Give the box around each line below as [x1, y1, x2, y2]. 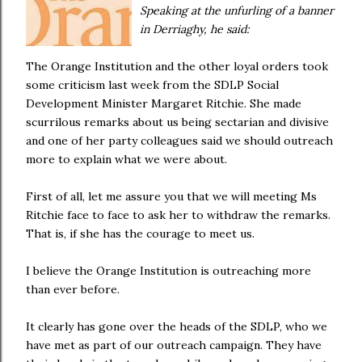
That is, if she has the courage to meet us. [26, 226, 255, 241]
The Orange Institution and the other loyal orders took [26, 59, 328, 74]
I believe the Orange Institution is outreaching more [26, 263, 311, 278]
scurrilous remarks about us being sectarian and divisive [26, 115, 329, 129]
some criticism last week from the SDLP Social [26, 78, 279, 92]
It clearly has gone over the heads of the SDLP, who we [26, 319, 327, 334]
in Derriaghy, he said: [140, 22, 249, 36]
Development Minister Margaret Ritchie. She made [26, 96, 301, 111]
